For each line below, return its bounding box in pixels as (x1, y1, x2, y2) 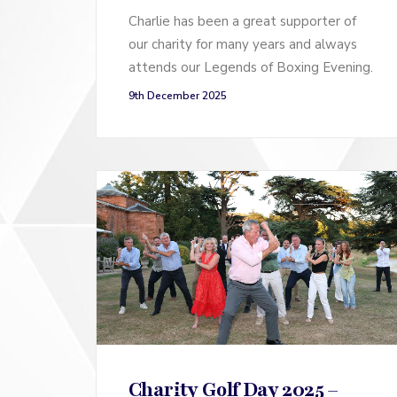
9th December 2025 (128, 89, 227, 104)
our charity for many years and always (128, 35, 357, 54)
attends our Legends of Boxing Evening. (128, 58, 373, 77)
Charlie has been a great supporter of (128, 12, 356, 31)
